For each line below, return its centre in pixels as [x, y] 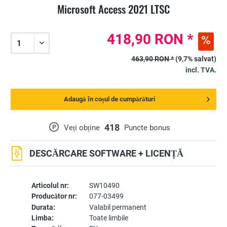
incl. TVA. [201, 70]
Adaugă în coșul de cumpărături [109, 99]
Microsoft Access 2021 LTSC [113, 9]
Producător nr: [54, 196]
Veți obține [82, 128]
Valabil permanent [118, 207]
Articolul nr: [50, 186]
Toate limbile [108, 218]
